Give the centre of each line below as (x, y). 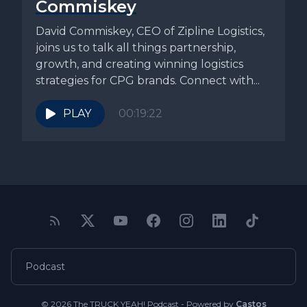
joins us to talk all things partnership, (136, 48)
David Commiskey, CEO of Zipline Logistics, (150, 32)
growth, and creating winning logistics (139, 64)
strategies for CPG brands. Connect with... (148, 81)
